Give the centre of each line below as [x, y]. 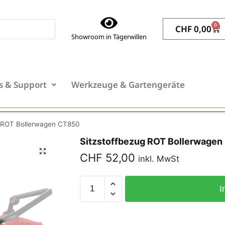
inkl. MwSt [158, 159]
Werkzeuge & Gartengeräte [128, 85]
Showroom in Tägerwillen [109, 37]
